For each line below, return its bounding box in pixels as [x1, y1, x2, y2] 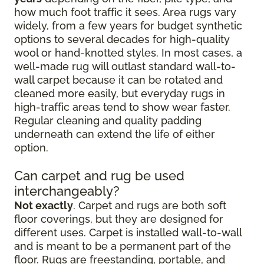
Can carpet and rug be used [14, 168, 184, 184]
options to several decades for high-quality [14, 33, 230, 46]
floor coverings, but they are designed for [14, 213, 223, 226]
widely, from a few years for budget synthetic [14, 19, 242, 32]
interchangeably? [14, 183, 120, 199]
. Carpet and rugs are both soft [73, 199, 226, 212]
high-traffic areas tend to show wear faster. [14, 101, 230, 114]
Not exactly [14, 199, 73, 212]
